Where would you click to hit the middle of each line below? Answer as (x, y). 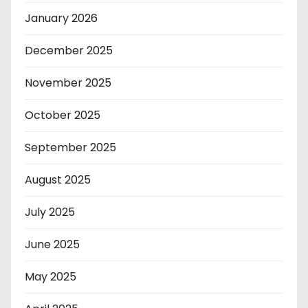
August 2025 (58, 179)
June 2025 (52, 244)
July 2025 (50, 212)
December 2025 (69, 50)
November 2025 (68, 82)
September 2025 (70, 147)
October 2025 (63, 115)
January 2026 (61, 18)
